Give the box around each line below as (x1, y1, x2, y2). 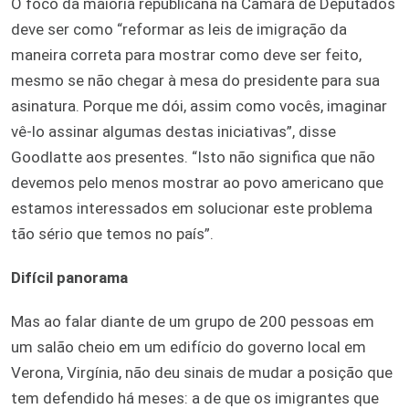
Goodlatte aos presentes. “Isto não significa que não (11, 147, 375, 166)
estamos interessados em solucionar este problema (11, 198, 372, 217)
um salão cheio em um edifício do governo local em (11, 337, 366, 356)
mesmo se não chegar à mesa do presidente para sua (11, 70, 380, 89)
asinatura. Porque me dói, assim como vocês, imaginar (11, 96, 387, 115)
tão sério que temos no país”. (11, 224, 214, 243)
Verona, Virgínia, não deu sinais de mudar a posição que (11, 362, 393, 382)
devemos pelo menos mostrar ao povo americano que (11, 173, 383, 192)
